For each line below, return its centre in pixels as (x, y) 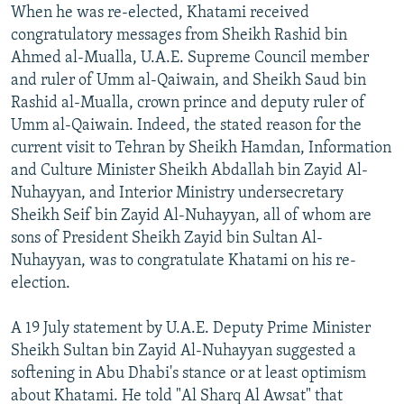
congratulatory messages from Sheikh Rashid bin (179, 35)
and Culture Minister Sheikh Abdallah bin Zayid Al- (189, 170)
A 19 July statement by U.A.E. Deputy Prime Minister (191, 328)
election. (41, 283)
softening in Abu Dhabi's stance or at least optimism (188, 373)
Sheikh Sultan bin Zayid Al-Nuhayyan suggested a (184, 351)
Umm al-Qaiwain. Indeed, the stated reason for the (186, 125)
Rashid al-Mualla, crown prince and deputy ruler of (188, 103)
